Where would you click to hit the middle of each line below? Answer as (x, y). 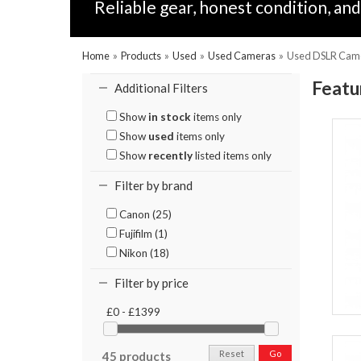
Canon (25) (144, 214)
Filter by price (151, 283)
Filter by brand (154, 185)
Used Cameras (242, 56)
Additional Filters (161, 88)
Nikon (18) (143, 253)
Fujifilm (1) (142, 234)
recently (170, 156)
